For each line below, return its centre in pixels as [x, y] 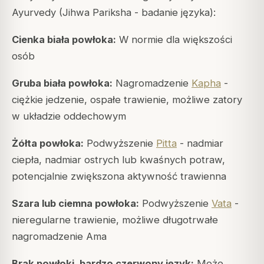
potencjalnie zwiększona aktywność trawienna [119, 176]
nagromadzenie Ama [59, 237]
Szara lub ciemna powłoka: [75, 204]
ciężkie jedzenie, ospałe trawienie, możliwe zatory [127, 99]
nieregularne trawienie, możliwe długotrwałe [115, 220]
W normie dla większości [174, 39]
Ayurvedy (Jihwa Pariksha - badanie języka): [114, 12]
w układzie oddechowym [69, 116]
